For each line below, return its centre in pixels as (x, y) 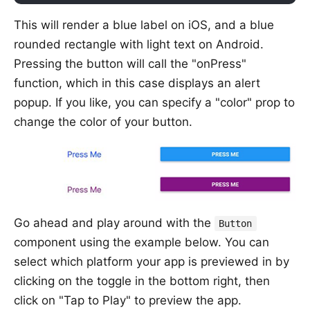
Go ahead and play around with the (114, 223)
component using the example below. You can (142, 243)
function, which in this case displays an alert (137, 83)
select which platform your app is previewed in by (152, 262)
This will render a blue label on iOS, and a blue (144, 25)
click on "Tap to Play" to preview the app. (128, 301)
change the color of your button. (103, 121)
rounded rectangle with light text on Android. (139, 44)
